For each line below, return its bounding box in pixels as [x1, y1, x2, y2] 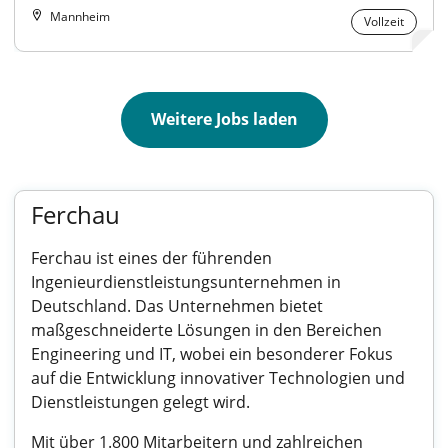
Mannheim [50, 8, 110, 25]
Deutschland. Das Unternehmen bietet [31, 295, 323, 317]
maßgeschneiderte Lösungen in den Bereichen [31, 319, 382, 341]
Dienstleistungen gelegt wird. [31, 391, 250, 413]
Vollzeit [364, 13, 404, 30]
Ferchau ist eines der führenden [31, 247, 272, 269]
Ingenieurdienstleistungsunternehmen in [31, 271, 341, 293]
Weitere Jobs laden [150, 108, 298, 130]
